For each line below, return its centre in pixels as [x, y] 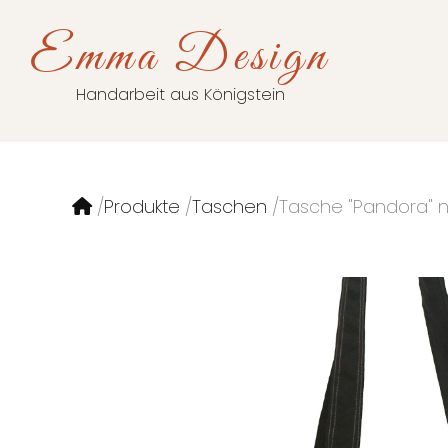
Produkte [142, 206]
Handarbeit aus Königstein [180, 94]
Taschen [229, 206]
